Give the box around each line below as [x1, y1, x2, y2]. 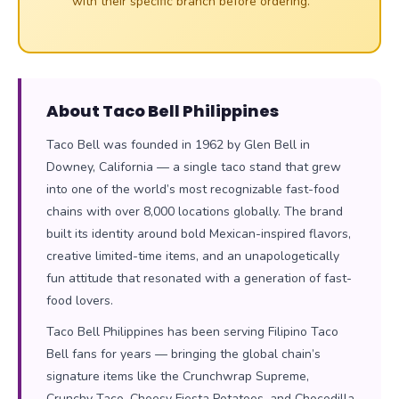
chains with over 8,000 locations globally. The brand [46, 202, 343, 220]
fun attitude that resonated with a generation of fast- [46, 269, 352, 287]
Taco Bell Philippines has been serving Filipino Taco [46, 322, 338, 340]
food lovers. [46, 291, 113, 309]
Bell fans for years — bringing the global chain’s [46, 345, 321, 362]
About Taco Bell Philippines [46, 99, 279, 122]
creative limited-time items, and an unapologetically [46, 247, 339, 265]
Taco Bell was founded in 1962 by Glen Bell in [46, 135, 310, 153]
